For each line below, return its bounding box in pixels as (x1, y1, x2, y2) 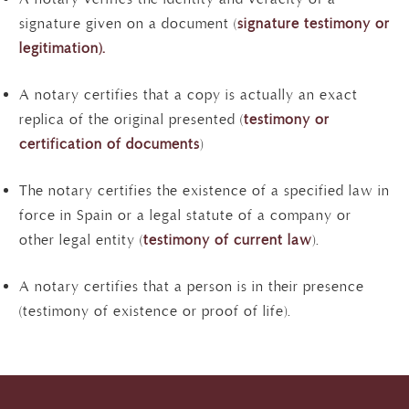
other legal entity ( (19, 231, 143, 250)
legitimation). (19, 39, 106, 58)
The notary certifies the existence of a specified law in (19, 182, 390, 201)
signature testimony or (237, 15, 390, 34)
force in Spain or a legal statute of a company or (19, 206, 351, 225)
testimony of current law (143, 231, 312, 250)
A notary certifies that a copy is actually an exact (19, 86, 358, 105)
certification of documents (19, 135, 200, 154)
